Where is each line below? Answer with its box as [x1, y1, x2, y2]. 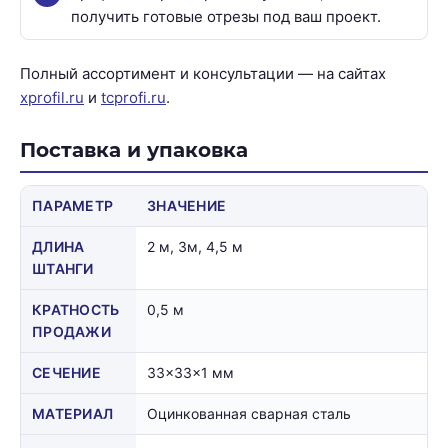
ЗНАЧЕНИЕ [147, 196, 227, 214]
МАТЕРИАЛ [32, 404, 114, 422]
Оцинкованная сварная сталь [147, 404, 351, 422]
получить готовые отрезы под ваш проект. [71, 6, 381, 26]
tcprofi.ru [101, 87, 166, 107]
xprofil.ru [20, 87, 84, 107]
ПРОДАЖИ [32, 322, 111, 340]
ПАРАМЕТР [32, 196, 114, 214]
